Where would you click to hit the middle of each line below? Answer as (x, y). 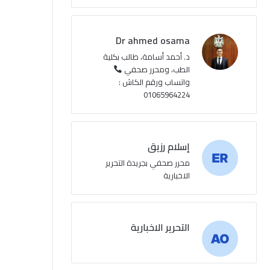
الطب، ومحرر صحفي (156, 69)
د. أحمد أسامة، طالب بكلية (146, 57)
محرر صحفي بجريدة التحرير (147, 163)
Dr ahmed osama (152, 40)
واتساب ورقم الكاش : (154, 82)
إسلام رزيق (168, 146)
